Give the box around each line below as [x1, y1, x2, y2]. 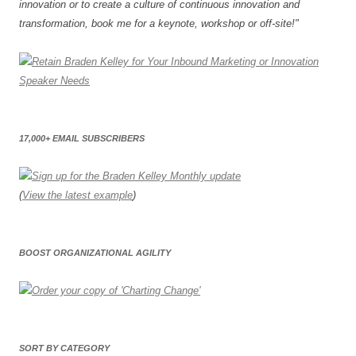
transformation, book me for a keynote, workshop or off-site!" [19, 17, 299, 29]
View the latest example [22, 189, 133, 201]
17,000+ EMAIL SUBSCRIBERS [19, 133, 145, 143]
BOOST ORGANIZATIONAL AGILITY [19, 248, 171, 257]
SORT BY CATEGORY [19, 343, 110, 353]
